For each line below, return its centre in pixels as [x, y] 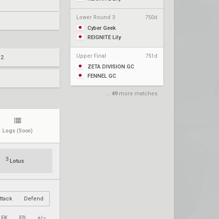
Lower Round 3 [96, 17]
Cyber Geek [101, 28]
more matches [137, 94]
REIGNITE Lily [103, 37]
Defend [34, 199]
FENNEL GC [101, 76]
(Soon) [25, 131]
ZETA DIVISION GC [110, 67]
